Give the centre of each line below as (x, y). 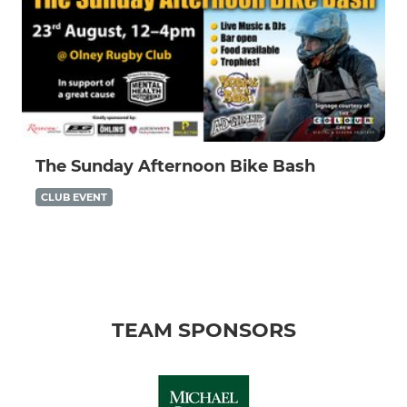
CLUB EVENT (74, 198)
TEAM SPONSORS (203, 331)
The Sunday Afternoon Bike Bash (175, 167)
